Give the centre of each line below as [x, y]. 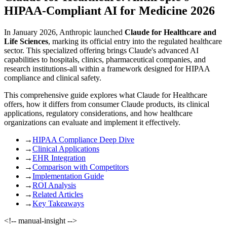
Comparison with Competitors [81, 167]
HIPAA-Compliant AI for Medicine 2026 [109, 10]
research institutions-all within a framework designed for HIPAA [107, 68]
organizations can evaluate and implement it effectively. [92, 122]
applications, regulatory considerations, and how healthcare [98, 113]
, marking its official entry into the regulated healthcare [135, 41]
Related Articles [58, 194]
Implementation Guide [68, 176]
